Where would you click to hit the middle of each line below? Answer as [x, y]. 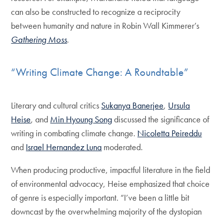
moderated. [122, 147]
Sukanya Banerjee [133, 106]
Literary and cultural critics [56, 106]
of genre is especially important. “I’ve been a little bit [100, 198]
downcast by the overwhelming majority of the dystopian [107, 212]
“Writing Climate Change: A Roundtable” [100, 72]
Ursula [179, 106]
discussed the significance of [161, 119]
